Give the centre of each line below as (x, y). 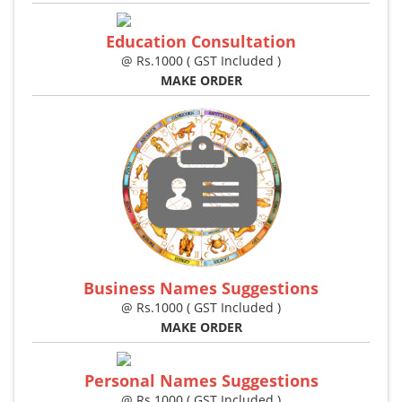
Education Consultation (201, 42)
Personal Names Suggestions (201, 381)
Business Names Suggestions (201, 288)
